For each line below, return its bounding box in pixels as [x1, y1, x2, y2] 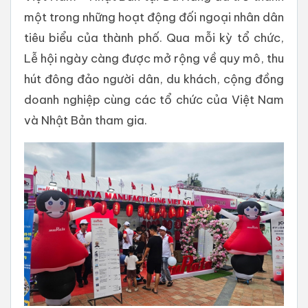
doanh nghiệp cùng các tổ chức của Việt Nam [24, 92, 284, 107]
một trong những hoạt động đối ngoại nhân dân [24, 10, 284, 25]
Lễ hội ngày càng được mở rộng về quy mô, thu [24, 51, 284, 66]
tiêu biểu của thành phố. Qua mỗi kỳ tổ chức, [24, 30, 284, 45]
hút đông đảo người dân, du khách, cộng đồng [24, 71, 284, 87]
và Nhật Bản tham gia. [24, 113, 147, 128]
